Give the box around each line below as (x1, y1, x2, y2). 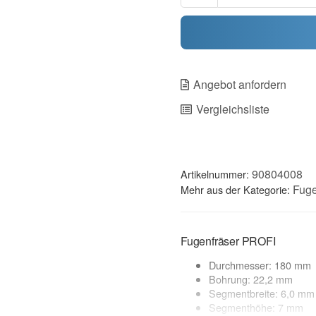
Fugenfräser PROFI (181, 232, 276, 249)
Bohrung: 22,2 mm (209, 271, 293, 286)
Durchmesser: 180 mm (209, 257, 311, 272)
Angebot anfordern (193, 75, 286, 92)
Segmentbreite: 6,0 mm (209, 285, 315, 300)
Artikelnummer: (181, 166, 249, 181)
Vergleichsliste (195, 100, 269, 117)
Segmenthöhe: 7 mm (209, 299, 303, 315)
